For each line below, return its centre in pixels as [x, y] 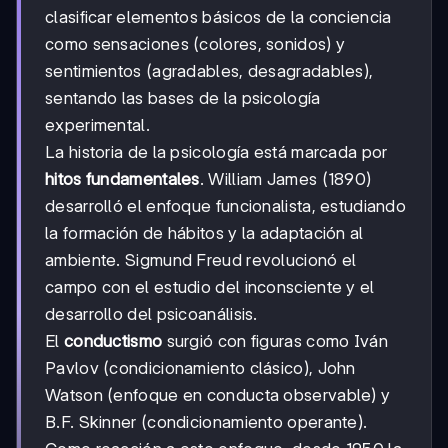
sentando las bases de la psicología [183, 98]
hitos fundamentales [122, 179]
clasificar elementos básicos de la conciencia [218, 17]
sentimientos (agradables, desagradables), [209, 71]
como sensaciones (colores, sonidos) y [195, 44]
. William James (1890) [285, 179]
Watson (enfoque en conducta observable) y [218, 395]
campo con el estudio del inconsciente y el [210, 287]
